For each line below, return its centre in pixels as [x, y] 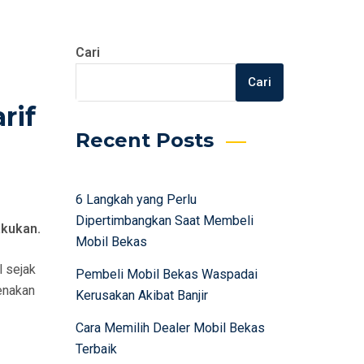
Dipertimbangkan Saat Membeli [164, 221]
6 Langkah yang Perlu [136, 199]
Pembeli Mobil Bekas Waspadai [166, 274]
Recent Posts [144, 140]
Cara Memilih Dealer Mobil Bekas [170, 328]
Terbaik [96, 349]
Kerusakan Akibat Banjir [141, 295]
